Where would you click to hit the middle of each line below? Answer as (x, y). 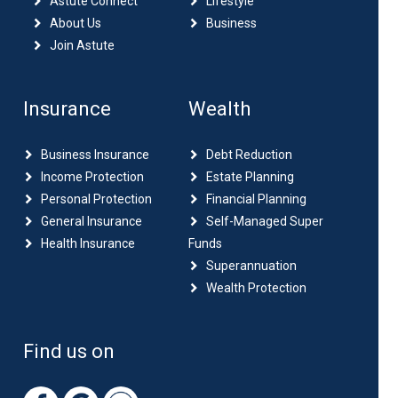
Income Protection (92, 177)
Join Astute (82, 46)
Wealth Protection (256, 288)
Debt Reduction (249, 155)
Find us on (68, 352)
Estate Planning (250, 177)
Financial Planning (256, 199)
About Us (75, 24)
